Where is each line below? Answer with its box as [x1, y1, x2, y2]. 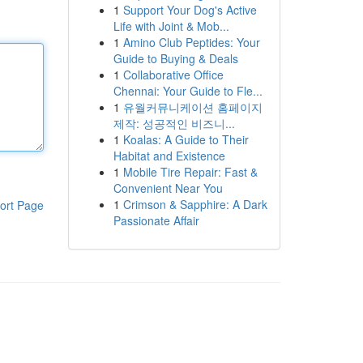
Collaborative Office [122, 66, 224, 83]
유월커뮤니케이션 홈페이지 [122, 99, 263, 115]
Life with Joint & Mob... [113, 18, 229, 34]
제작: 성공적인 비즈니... [113, 115, 235, 131]
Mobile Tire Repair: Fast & [122, 164, 258, 180]
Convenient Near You [113, 180, 223, 196]
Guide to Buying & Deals [113, 50, 238, 66]
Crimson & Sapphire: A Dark [122, 196, 267, 212]
